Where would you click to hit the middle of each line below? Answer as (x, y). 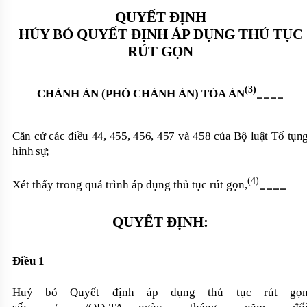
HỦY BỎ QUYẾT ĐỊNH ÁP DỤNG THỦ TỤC (160, 34)
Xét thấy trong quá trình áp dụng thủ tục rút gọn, (130, 184)
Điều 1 (28, 260)
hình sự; (31, 151)
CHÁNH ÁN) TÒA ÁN (187, 94)
